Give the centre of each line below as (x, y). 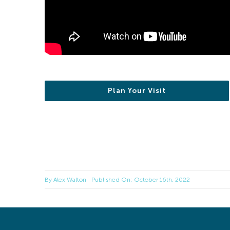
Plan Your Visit (137, 91)
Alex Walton (70, 180)
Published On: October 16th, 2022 (140, 180)
